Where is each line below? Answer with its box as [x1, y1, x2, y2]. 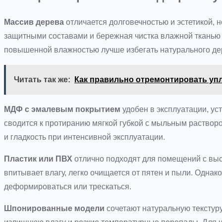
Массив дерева [4, 18, 64, 27]
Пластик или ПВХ [4, 155, 72, 164]
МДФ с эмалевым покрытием [4, 105, 120, 114]
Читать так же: [14, 75, 70, 84]
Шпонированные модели [4, 204, 105, 213]
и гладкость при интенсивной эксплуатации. [4, 133, 165, 142]
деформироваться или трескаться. [4, 182, 131, 191]
